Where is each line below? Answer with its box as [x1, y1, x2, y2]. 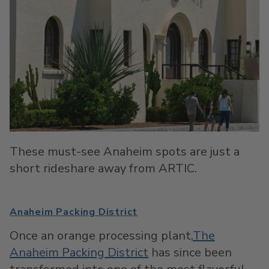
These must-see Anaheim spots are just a [10, 144, 240, 160]
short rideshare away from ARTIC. [10, 160, 197, 177]
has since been [148, 244, 232, 261]
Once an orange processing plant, [10, 228, 193, 244]
